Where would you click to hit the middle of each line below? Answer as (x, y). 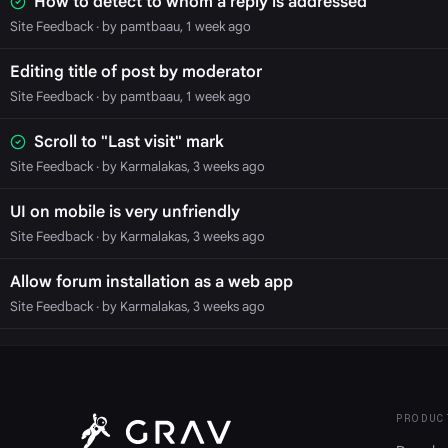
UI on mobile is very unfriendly (124, 211)
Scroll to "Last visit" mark (128, 141)
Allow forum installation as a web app (151, 281)
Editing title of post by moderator (135, 71)
